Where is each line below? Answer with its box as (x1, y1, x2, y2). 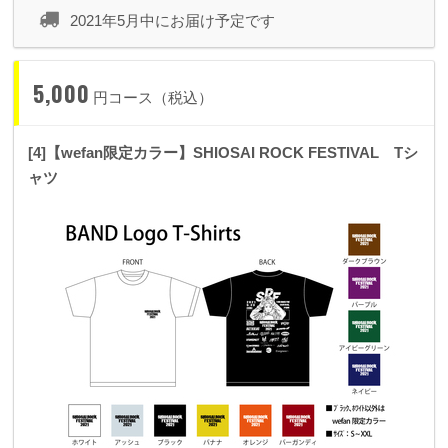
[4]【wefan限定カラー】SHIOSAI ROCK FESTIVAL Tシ (28, 144, 418, 162)
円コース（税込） (93, 89, 214, 107)
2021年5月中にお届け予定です (70, 12, 275, 30)
